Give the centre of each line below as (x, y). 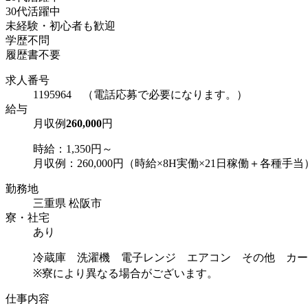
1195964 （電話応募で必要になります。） (140, 95)
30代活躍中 (33, 12)
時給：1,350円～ (73, 149)
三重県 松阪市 (67, 203)
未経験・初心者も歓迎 (60, 26)
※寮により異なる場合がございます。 (125, 274)
